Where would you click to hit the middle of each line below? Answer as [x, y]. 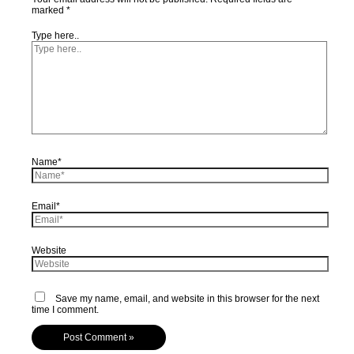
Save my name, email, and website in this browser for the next [188, 298]
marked [49, 10]
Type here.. [56, 35]
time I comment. [66, 309]
